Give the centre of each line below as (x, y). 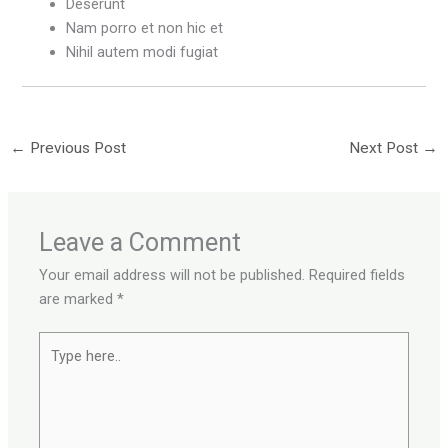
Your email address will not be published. (172, 274)
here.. (56, 367)
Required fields (357, 274)
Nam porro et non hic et (145, 27)
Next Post (386, 148)
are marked (78, 298)
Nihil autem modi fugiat (142, 51)
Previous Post (75, 148)
